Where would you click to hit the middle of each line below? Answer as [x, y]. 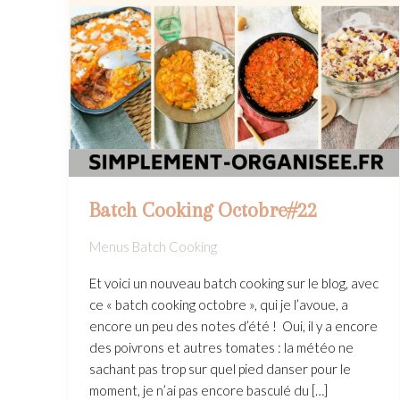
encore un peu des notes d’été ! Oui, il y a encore [233, 326]
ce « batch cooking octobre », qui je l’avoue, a [218, 305]
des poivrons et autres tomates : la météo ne [221, 348]
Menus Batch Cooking [153, 247]
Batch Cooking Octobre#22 [203, 209]
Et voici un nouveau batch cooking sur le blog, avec [233, 283]
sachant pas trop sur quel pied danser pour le [220, 369]
